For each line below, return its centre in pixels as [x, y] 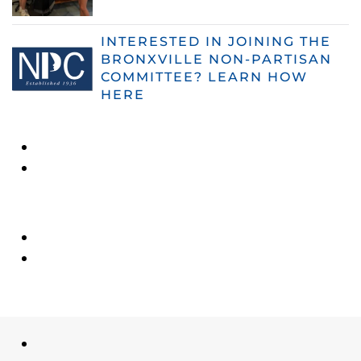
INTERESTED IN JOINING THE [216, 42]
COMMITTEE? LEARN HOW [204, 77]
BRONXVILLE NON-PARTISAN [216, 60]
